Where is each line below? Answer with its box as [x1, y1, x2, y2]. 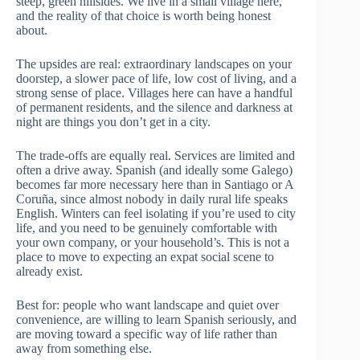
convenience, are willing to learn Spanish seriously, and [16, 312, 297, 326]
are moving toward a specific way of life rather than [16, 326, 277, 341]
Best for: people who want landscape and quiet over [16, 297, 279, 312]
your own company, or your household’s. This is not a [16, 235, 289, 249]
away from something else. [16, 341, 152, 355]
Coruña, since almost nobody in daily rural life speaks [16, 191, 288, 206]
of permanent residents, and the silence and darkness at [16, 100, 292, 114]
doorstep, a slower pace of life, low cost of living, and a [16, 71, 297, 85]
